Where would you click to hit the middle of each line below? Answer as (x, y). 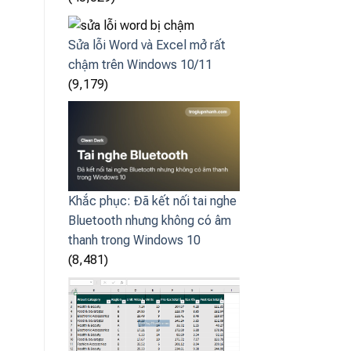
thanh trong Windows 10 (134, 241)
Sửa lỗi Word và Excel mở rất (147, 45)
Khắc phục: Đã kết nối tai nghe (152, 201)
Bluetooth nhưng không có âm (150, 221)
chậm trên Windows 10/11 (140, 64)
